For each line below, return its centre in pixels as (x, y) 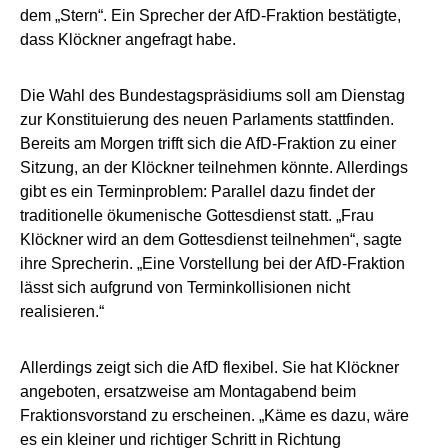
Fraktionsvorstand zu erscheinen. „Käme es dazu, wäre (214, 415)
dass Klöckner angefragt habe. (128, 39)
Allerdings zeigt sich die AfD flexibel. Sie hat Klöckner (209, 367)
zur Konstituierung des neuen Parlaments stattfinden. (207, 119)
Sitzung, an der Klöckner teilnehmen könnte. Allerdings (214, 167)
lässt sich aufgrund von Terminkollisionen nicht (185, 287)
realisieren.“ (62, 311)
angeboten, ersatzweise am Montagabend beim (188, 391)
